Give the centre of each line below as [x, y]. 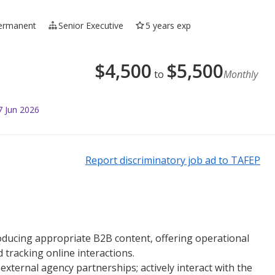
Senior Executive [91, 25]
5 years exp [168, 25]
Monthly [241, 74]
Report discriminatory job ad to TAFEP [173, 160]
